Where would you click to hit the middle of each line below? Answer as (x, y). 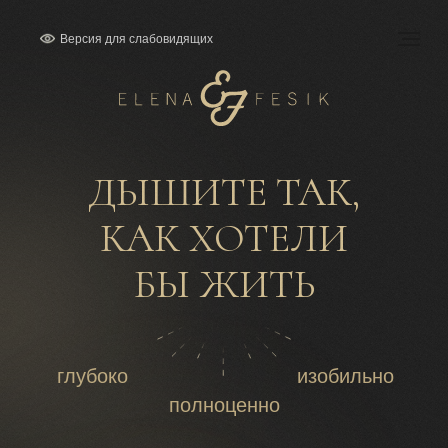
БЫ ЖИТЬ (224, 284)
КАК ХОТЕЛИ (224, 238)
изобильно (345, 376)
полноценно (224, 405)
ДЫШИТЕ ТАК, (224, 192)
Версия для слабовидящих (136, 39)
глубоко (92, 376)
